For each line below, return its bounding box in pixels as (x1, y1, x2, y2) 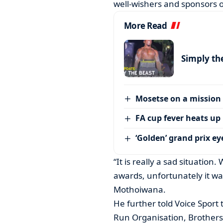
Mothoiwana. (113, 183, 166, 195)
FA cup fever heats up (135, 112, 221, 124)
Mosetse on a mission (135, 93, 222, 104)
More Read (123, 19, 167, 31)
